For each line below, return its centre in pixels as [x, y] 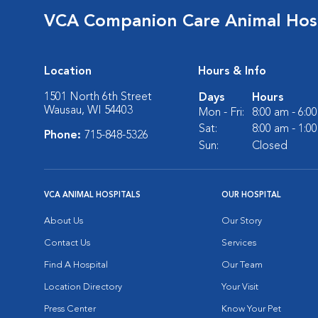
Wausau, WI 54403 [88, 111]
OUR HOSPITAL [251, 196]
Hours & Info [232, 72]
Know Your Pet [251, 309]
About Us [64, 221]
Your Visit [240, 287]
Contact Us [67, 243]
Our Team [242, 265]
